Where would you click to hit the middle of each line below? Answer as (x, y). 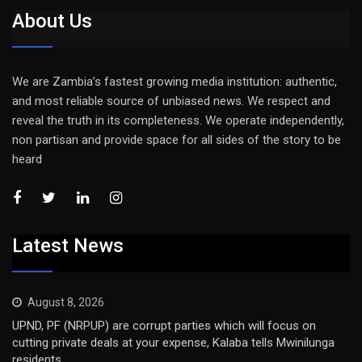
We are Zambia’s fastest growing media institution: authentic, (175, 82)
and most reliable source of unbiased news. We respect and (171, 101)
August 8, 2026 (66, 302)
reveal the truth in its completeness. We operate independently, (178, 121)
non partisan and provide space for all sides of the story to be (177, 140)
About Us (52, 21)
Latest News (68, 245)
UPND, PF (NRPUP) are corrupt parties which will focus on (164, 325)
